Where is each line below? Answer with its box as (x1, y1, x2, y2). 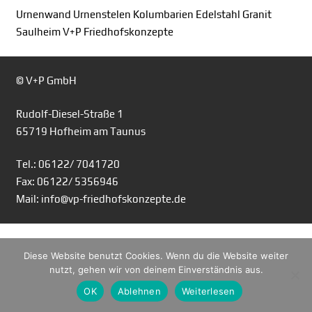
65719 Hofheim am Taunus (15, 125, 146, 137)
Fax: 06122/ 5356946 (15, 175, 118, 187)
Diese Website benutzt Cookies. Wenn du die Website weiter (24, 250, 288, 261)
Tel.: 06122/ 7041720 (15, 158, 120, 170)
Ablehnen (117, 285, 161, 297)
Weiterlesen (181, 285, 235, 297)
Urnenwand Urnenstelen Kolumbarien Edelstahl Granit (15, 8, 272, 20)
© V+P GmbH (15, 75, 77, 86)
